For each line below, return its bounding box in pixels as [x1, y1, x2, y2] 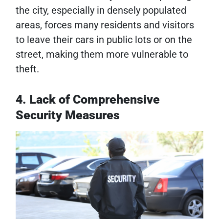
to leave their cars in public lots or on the [16, 33, 192, 45]
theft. [16, 63, 39, 75]
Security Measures [16, 108, 120, 122]
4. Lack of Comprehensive [16, 92, 160, 107]
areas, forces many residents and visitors [16, 19, 194, 31]
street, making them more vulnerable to [16, 48, 188, 60]
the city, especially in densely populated [16, 4, 186, 16]
